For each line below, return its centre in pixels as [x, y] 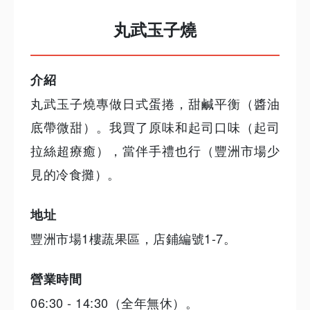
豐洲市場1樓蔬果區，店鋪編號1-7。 [133, 238]
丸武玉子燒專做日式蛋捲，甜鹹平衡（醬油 [155, 103]
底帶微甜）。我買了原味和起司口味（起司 [155, 127]
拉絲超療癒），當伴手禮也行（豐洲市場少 [155, 151]
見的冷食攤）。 [75, 174]
